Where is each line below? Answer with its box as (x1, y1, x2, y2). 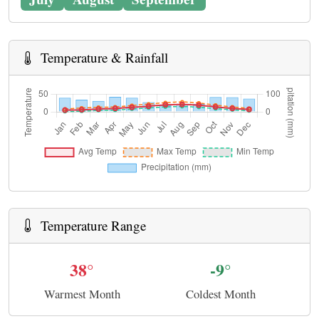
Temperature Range (37, 216, 146, 234)
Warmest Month (43, 285, 120, 302)
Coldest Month (186, 285, 256, 302)
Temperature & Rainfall (37, 48, 168, 67)
